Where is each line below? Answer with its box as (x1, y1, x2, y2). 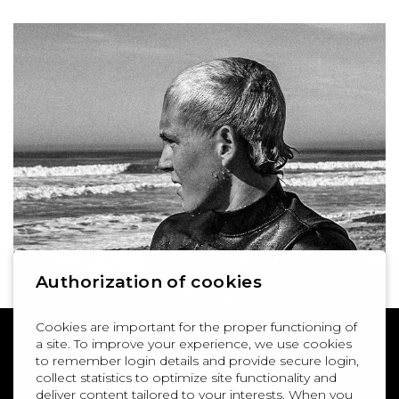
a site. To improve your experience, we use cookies (36, 335, 352, 352)
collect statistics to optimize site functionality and (36, 369, 337, 386)
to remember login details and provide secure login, (36, 352, 359, 369)
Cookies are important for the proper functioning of (36, 318, 357, 335)
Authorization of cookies (36, 271, 263, 292)
